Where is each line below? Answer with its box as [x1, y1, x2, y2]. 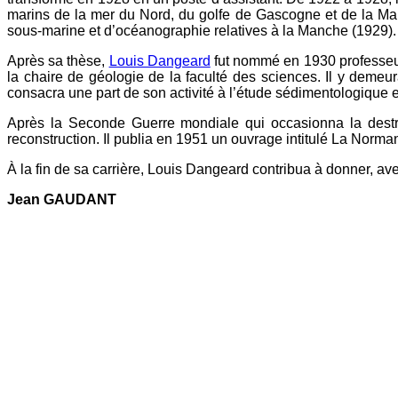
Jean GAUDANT [7, 192, 116, 207]
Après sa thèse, [7, 53, 109, 68]
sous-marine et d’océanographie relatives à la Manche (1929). [7, 23, 396, 38]
